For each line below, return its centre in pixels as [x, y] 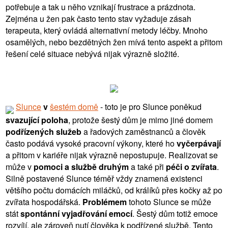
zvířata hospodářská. [44, 202]
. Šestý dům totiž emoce [175, 213]
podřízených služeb [44, 131]
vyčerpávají [199, 143]
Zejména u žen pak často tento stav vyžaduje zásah [98, 18]
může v [20, 166]
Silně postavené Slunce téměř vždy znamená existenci [104, 178]
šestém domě [74, 106]
